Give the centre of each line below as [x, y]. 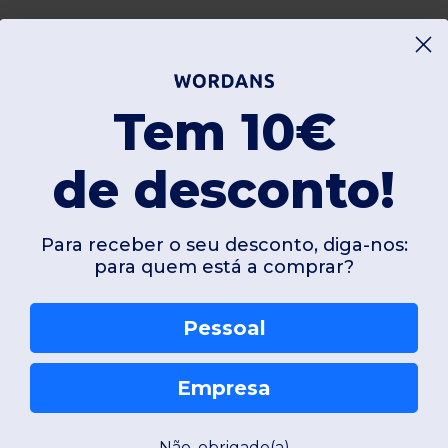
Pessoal [224, 327]
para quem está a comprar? [224, 266]
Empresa [224, 387]
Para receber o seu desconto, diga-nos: [224, 244]
